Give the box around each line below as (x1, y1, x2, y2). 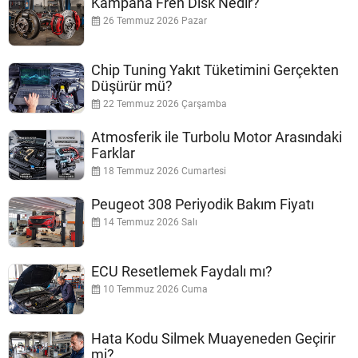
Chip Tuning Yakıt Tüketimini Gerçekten (91, 62, 339, 79)
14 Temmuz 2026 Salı (101, 217, 197, 229)
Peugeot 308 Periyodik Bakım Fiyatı (91, 196, 314, 213)
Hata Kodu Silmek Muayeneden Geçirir (91, 330, 336, 348)
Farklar (91, 145, 135, 162)
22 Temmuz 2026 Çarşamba (101, 98, 227, 110)
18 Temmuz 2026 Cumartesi (101, 165, 226, 177)
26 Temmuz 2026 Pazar (101, 15, 207, 27)
